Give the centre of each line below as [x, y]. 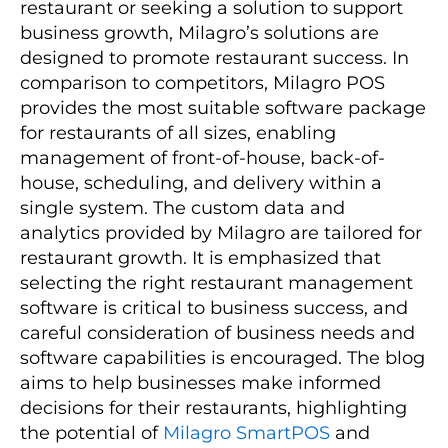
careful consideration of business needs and [217, 332]
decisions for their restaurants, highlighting [213, 407]
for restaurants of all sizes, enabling [178, 132]
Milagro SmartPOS [246, 432]
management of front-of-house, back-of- [202, 157]
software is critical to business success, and [214, 307]
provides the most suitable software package [223, 107]
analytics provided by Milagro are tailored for [221, 232]
